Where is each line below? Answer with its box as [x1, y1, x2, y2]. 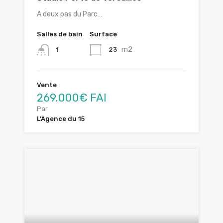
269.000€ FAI [37, 91, 107, 105]
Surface [90, 30, 117, 38]
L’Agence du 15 [37, 115, 85, 123]
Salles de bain [37, 30, 83, 38]
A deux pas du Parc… [37, 10, 102, 19]
